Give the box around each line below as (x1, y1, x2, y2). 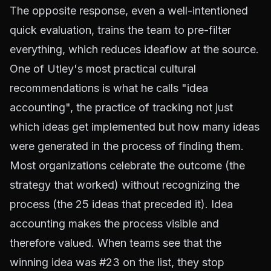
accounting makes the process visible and (10, 217, 219, 230)
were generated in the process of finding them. (10, 139, 244, 152)
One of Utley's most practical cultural (10, 62, 196, 75)
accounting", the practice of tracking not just (10, 100, 233, 114)
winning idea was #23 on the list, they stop (10, 255, 224, 269)
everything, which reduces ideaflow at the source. (10, 42, 259, 56)
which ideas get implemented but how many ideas (10, 120, 260, 133)
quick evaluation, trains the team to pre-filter (10, 23, 231, 36)
